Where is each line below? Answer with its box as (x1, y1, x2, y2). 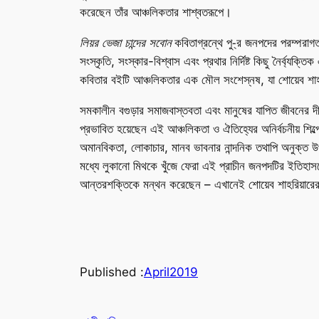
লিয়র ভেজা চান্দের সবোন (80, 35, 171, 50)
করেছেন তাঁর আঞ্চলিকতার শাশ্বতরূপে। (80, 5, 231, 20)
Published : (80, 265, 144, 280)
